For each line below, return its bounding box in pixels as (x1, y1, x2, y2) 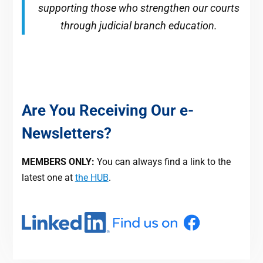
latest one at (21, 171, 75, 183)
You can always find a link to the (94, 156, 231, 167)
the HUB (75, 171, 109, 183)
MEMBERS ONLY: (21, 156, 95, 167)
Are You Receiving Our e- (21, 101, 194, 119)
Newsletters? (21, 124, 112, 142)
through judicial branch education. (60, 19, 217, 32)
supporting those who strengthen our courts (38, 1, 240, 14)
